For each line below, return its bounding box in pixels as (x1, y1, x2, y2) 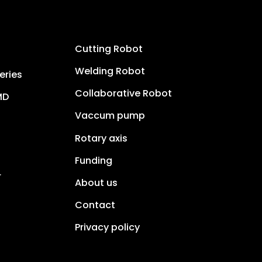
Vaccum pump (75, 109, 146, 123)
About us (75, 175, 118, 189)
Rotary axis (75, 131, 128, 145)
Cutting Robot (75, 42, 143, 56)
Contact (75, 198, 116, 212)
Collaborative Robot (75, 87, 173, 101)
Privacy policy (75, 220, 140, 235)
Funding (75, 153, 113, 167)
